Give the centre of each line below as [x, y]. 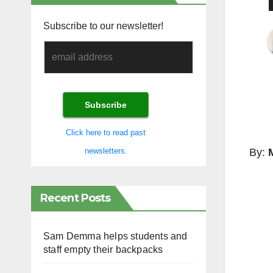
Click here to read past [106, 132]
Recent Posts [76, 198]
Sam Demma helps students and [115, 236]
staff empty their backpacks [103, 249]
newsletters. [106, 151]
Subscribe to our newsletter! [103, 26]
